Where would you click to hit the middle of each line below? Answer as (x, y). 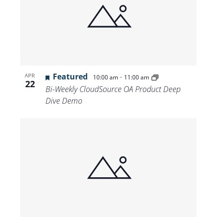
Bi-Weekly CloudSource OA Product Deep (113, 89)
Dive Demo (64, 101)
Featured (70, 77)
